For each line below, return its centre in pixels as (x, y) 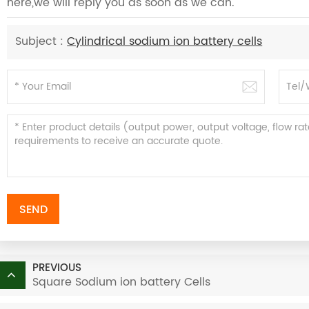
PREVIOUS (57, 268)
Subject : (41, 42)
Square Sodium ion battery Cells (121, 282)
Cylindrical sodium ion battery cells (165, 42)
